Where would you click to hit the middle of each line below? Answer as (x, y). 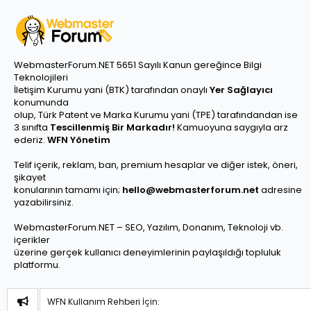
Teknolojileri (41, 77)
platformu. (37, 265)
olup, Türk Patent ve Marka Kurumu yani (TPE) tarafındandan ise (156, 115)
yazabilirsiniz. (44, 202)
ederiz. (30, 140)
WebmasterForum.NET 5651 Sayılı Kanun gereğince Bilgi (138, 65)
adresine (280, 190)
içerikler (32, 240)
